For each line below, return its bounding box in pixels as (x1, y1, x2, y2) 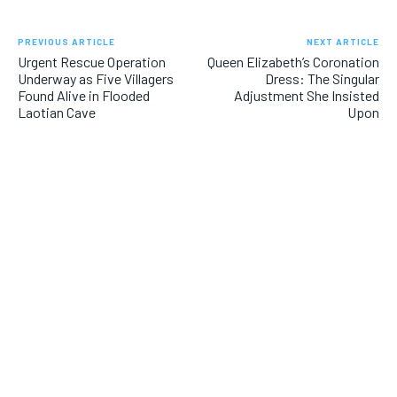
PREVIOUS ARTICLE (18, 35, 115, 47)
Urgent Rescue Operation (18, 52, 166, 70)
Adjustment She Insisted (233, 86, 379, 104)
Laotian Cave (18, 103, 96, 121)
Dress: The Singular (264, 69, 379, 87)
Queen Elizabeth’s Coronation (206, 52, 379, 70)
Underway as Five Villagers (18, 69, 174, 87)
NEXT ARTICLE (306, 35, 379, 47)
